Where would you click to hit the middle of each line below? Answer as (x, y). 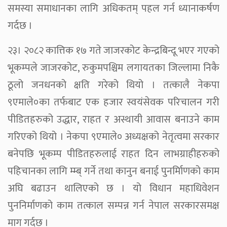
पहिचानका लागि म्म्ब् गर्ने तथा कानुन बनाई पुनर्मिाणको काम (113, 171)
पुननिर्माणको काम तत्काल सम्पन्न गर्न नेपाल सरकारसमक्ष (113, 205)
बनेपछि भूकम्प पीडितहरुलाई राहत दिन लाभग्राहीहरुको (113, 154)
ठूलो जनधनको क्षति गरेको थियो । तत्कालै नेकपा (113, 85)
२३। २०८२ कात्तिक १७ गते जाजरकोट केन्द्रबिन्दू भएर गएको (113, 50)
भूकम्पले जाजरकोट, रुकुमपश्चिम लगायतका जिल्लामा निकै (113, 68)
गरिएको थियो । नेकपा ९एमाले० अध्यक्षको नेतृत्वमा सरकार (113, 137)
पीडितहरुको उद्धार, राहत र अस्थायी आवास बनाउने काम (113, 119)
